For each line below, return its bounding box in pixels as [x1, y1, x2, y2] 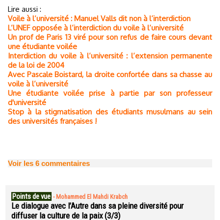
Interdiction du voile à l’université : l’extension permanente [8, 51, 212, 61]
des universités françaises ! [8, 116, 97, 126]
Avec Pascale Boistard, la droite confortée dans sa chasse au [8, 70, 212, 80]
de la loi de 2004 [8, 60, 64, 70]
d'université [8, 98, 46, 108]
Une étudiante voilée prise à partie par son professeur [8, 88, 212, 98]
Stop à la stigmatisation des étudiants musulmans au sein [8, 107, 212, 117]
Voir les [8, 159, 35, 168]
